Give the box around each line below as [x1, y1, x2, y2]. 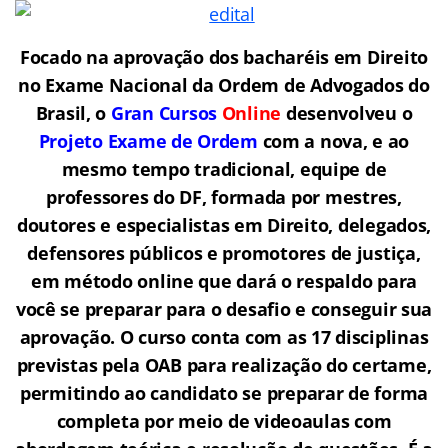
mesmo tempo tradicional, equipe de [61, 156, 387, 181]
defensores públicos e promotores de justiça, [27, 240, 421, 265]
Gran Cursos [110, 100, 222, 125]
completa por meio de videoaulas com [56, 408, 392, 433]
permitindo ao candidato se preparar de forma [19, 380, 429, 405]
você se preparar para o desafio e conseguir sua [15, 296, 433, 321]
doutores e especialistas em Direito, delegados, [16, 212, 432, 237]
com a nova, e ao [257, 128, 410, 153]
